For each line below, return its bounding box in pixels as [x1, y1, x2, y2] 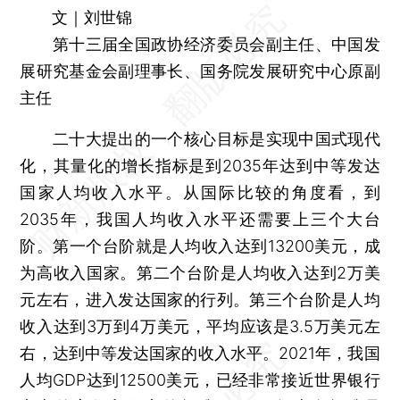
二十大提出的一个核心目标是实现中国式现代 [20, 129, 380, 148]
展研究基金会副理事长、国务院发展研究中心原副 [20, 61, 380, 80]
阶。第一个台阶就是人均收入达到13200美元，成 [20, 236, 380, 255]
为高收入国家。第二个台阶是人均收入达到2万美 [20, 262, 380, 282]
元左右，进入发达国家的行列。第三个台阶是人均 [20, 289, 380, 309]
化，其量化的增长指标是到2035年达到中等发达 [20, 155, 380, 175]
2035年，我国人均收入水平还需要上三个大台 [20, 209, 380, 229]
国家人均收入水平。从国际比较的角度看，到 [20, 182, 380, 202]
